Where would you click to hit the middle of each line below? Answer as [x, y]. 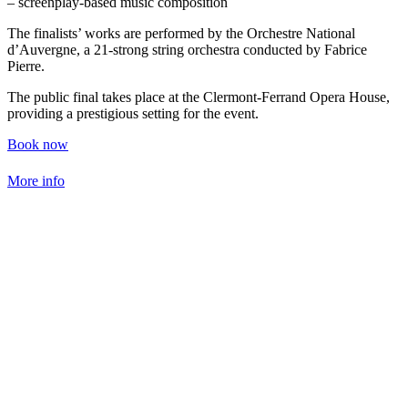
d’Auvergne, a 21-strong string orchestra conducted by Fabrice [187, 49]
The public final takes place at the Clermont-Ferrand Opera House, [199, 97]
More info [36, 180]
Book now [38, 144]
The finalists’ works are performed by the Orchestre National [181, 33]
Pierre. [26, 66]
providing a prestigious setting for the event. [133, 113]
